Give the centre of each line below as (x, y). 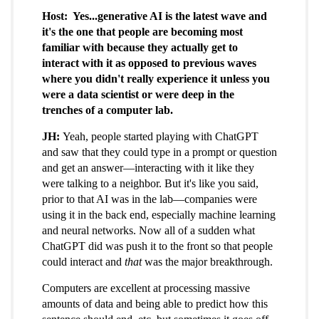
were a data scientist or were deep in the (138, 95)
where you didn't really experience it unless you (156, 79)
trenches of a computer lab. (108, 110)
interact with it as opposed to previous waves (149, 63)
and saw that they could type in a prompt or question (159, 152)
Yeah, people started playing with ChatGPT (161, 137)
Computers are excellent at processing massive (146, 288)
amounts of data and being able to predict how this (155, 304)
